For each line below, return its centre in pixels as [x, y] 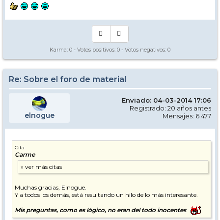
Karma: [59, 50]
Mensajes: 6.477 [187, 116]
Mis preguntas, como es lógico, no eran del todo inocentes [100, 210]
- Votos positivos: [95, 50]
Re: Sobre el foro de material [68, 80]
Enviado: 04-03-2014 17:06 [166, 100]
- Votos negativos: [144, 50]
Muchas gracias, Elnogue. [51, 188]
